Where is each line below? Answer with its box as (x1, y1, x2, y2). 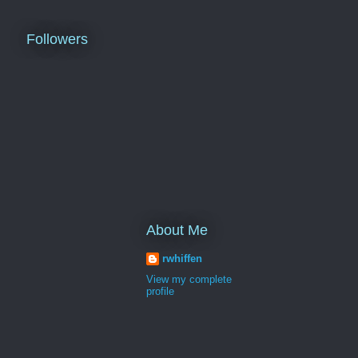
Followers (26, 30, 88, 47)
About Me (146, 221, 208, 238)
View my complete (146, 273, 232, 285)
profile (146, 285, 174, 297)
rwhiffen (162, 252, 202, 265)
